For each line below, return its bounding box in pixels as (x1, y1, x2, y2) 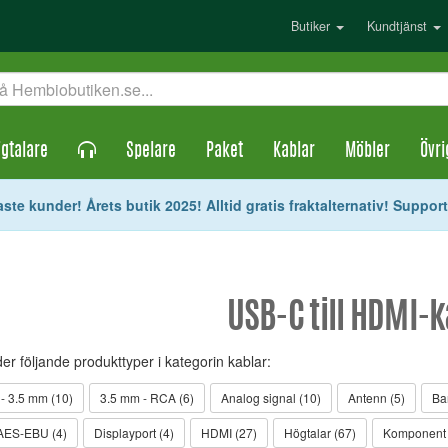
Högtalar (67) (283, 424, 356, 441)
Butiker (291, 17, 334, 35)
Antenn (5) (347, 389, 405, 406)
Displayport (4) (93, 424, 174, 441)
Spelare (126, 143, 176, 161)
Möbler (345, 143, 390, 161)
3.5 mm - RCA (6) (99, 389, 194, 406)
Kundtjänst (367, 17, 431, 35)
